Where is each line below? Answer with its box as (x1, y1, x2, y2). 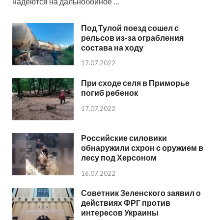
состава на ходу (81, 42, 143, 52)
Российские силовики (81, 133, 167, 142)
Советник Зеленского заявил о (81, 188, 201, 197)
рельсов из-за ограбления (81, 32, 184, 42)
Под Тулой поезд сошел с (81, 23, 179, 32)
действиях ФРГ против (81, 197, 170, 207)
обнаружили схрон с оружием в (81, 142, 203, 152)
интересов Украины (81, 207, 159, 217)
